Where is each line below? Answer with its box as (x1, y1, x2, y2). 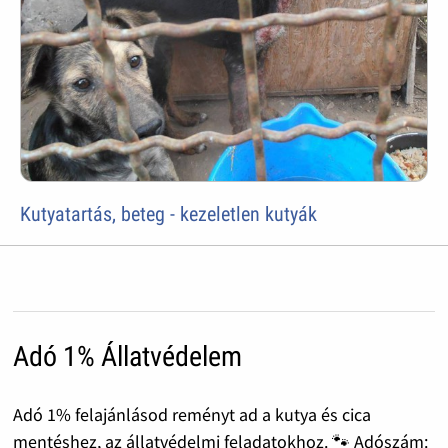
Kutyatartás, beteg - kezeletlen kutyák (20, 202, 318, 227)
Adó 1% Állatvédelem (12, 340, 242, 374)
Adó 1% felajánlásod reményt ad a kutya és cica (12, 403, 371, 427)
